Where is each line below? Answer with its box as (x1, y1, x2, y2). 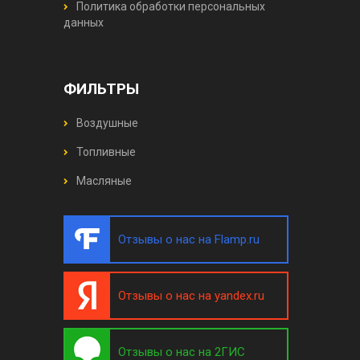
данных (63, 15, 104, 29)
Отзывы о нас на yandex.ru (118, 288, 264, 303)
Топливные (74, 145, 136, 158)
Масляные (74, 174, 132, 187)
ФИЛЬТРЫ (63, 79, 139, 98)
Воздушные (74, 116, 138, 129)
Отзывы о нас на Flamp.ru (118, 231, 260, 247)
